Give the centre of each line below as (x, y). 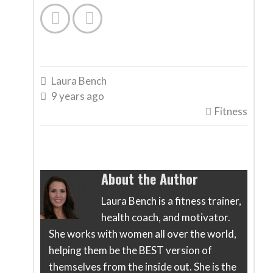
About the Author (150, 179)
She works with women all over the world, (142, 234)
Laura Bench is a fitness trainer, (171, 201)
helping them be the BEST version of (130, 250)
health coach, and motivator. (166, 218)
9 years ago (78, 96)
